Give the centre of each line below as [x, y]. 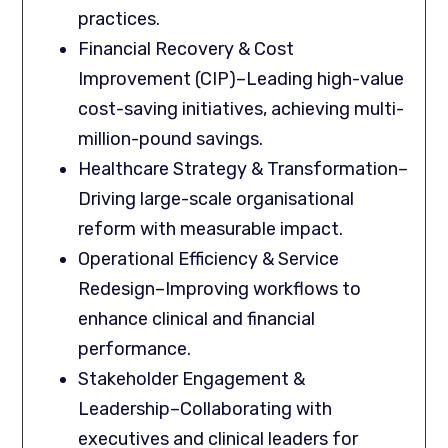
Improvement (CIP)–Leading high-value [241, 79]
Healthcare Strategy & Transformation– [243, 169]
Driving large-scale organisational [216, 199]
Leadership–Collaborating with [205, 409]
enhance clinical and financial [197, 319]
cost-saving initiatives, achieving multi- [241, 109]
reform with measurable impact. [211, 229]
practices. [119, 19]
